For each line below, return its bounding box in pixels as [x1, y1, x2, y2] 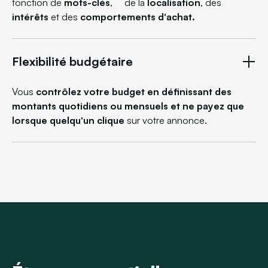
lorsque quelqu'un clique [12, 114, 124, 126]
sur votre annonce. [124, 114, 207, 126]
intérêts [12, 10, 48, 23]
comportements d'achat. [80, 10, 195, 23]
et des [48, 10, 80, 23]
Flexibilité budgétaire [12, 53, 133, 69]
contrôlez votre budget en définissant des [36, 85, 232, 98]
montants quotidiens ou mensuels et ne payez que [12, 99, 244, 112]
